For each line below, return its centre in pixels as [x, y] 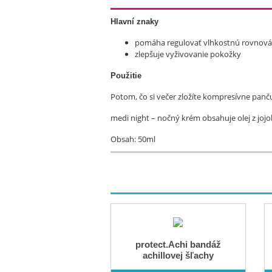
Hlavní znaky [134, 22]
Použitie [126, 76]
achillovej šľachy [178, 255]
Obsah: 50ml [133, 139]
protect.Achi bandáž [178, 244]
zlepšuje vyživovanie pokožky [188, 54]
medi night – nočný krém [155, 118]
